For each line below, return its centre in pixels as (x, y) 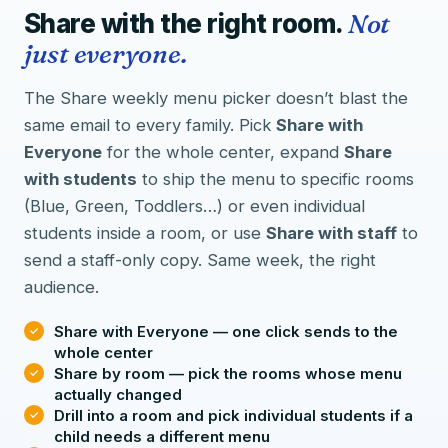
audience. (61, 287)
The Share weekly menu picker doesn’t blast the (216, 98)
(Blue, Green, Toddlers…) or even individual (194, 206)
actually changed (118, 394)
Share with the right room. (186, 23)
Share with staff (331, 233)
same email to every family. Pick (150, 125)
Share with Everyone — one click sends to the (226, 331)
